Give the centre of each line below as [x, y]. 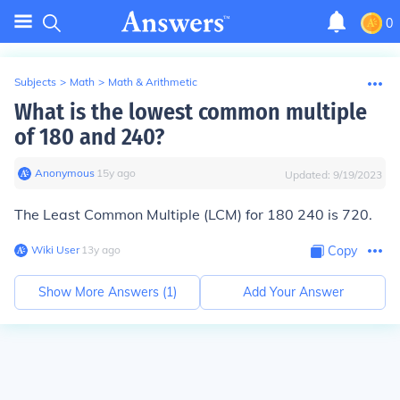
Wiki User [55, 250]
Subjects [35, 82]
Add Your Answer [293, 292]
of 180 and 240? [89, 137]
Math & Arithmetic [153, 82]
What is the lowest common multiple [191, 112]
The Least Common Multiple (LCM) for [141, 214]
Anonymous [65, 173]
